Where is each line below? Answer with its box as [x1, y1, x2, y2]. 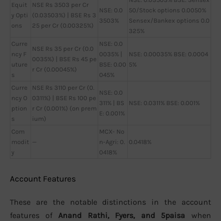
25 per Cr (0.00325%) [32, 22, 94, 30]
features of [10, 210, 58, 220]
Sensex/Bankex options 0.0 [129, 17, 210, 25]
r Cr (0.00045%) [32, 66, 77, 74]
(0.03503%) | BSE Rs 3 [32, 11, 96, 19]
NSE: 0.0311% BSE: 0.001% [129, 99, 200, 107]
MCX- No [99, 128, 124, 136]
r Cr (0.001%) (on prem [32, 105, 97, 112]
